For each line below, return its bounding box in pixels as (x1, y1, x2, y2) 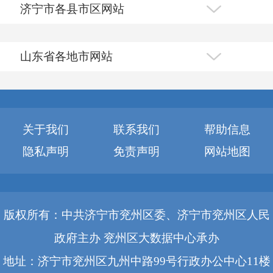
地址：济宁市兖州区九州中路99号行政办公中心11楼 (2, 254, 271, 268)
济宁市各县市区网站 (20, 2, 124, 15)
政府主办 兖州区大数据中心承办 (54, 231, 219, 244)
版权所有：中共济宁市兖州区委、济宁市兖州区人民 (3, 208, 270, 221)
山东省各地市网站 (20, 49, 113, 63)
